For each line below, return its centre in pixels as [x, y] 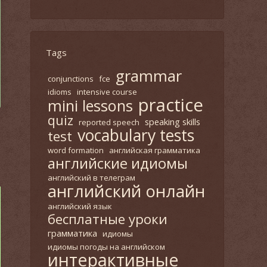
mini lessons [90, 105]
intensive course [107, 92]
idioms [60, 92]
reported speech [109, 122]
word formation [76, 150]
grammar [149, 76]
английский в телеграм [91, 178]
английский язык [80, 206]
